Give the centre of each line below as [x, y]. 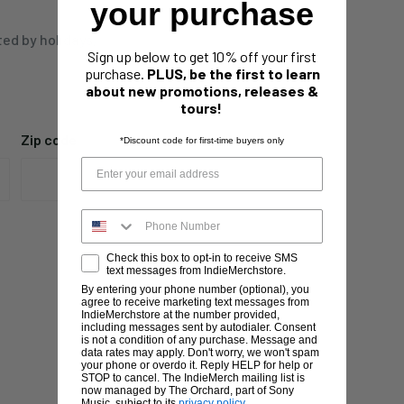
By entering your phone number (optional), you [195, 290]
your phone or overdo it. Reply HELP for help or [197, 366]
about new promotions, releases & [202, 91]
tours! [202, 108]
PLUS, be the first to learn [233, 74]
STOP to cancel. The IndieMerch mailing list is [193, 378]
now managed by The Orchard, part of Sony [188, 391]
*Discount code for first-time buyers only [202, 141]
